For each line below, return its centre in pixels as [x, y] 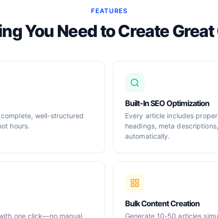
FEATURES [109, 11]
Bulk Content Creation [162, 204]
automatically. [148, 136]
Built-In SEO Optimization [167, 103]
